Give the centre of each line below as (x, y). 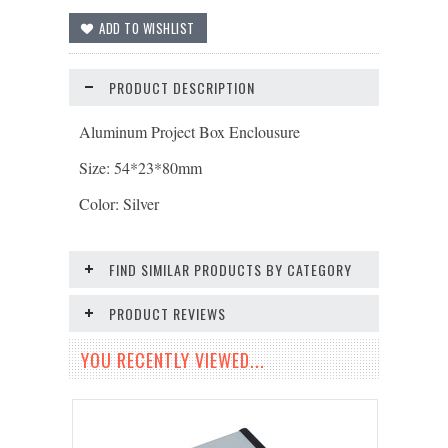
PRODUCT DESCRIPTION (182, 87)
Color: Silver (119, 203)
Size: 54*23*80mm (140, 167)
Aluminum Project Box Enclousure (189, 131)
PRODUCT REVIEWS (167, 313)
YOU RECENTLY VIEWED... (173, 360)
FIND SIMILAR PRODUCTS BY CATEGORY (230, 269)
